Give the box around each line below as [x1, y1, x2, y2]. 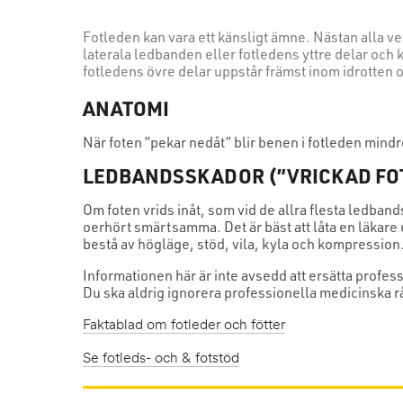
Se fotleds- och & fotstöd [83, 352, 239, 367]
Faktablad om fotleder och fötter [83, 318, 285, 334]
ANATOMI [83, 94, 170, 121]
